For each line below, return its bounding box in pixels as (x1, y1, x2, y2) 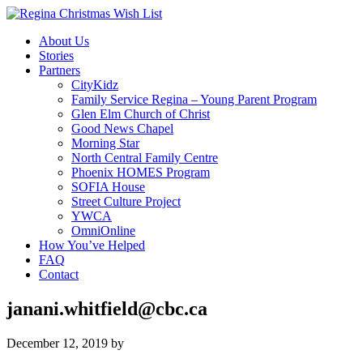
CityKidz (71, 78, 118, 92)
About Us (39, 34, 89, 48)
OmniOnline (71, 224, 135, 237)
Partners (39, 63, 80, 77)
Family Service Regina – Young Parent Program (71, 92, 317, 106)
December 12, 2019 (6, 335, 108, 350)
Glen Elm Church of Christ (71, 107, 210, 121)
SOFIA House (71, 180, 145, 194)
